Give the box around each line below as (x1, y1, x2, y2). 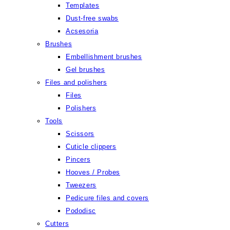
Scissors (66, 130, 94, 138)
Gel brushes (66, 66, 105, 73)
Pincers (66, 156, 91, 163)
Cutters (45, 220, 69, 227)
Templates (66, 2, 100, 9)
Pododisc (66, 207, 96, 215)
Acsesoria (66, 27, 99, 35)
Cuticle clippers (66, 143, 117, 150)
